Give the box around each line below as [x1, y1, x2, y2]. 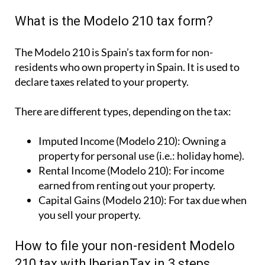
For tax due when [167, 193, 247, 207]
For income [172, 164, 224, 177]
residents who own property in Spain [15, 60, 183, 74]
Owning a [180, 134, 226, 148]
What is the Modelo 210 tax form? [15, 14, 213, 29]
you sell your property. [38, 208, 141, 222]
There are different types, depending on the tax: [15, 105, 231, 118]
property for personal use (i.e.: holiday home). [38, 149, 244, 163]
